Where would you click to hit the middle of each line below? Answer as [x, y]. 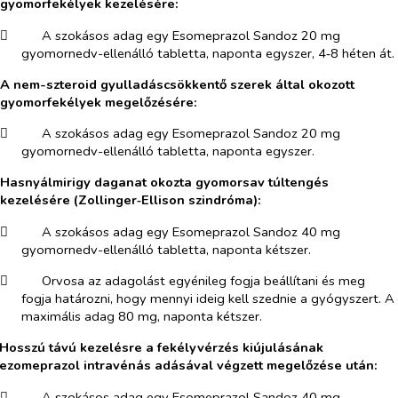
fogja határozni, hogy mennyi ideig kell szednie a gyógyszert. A [208, 299]
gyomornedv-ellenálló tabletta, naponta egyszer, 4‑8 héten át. [208, 54]
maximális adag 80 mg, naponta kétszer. [142, 317]
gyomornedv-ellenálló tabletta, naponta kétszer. [166, 249]
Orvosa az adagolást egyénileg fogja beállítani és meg [203, 281]
